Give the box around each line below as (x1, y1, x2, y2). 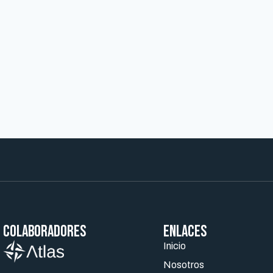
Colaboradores (2, 222, 86, 241)
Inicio (163, 241, 186, 251)
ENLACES (163, 222, 207, 241)
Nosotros (163, 260, 204, 270)
